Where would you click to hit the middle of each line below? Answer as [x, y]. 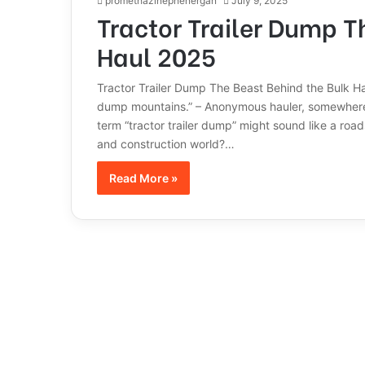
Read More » [143, 178]
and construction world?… [165, 144]
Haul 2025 [156, 55]
